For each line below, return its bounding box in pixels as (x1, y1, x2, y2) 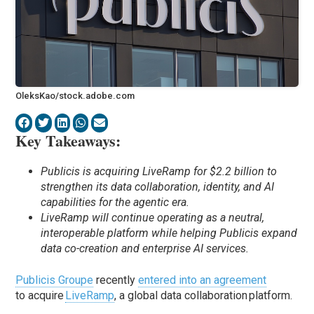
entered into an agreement (138, 273, 267, 287)
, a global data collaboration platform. (114, 289, 293, 303)
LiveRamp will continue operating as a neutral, (41, 211, 265, 225)
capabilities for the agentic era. (41, 196, 190, 210)
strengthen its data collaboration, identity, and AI (41, 180, 275, 194)
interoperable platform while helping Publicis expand (41, 226, 298, 240)
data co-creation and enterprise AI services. (41, 242, 250, 256)
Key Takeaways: (15, 129, 121, 153)
